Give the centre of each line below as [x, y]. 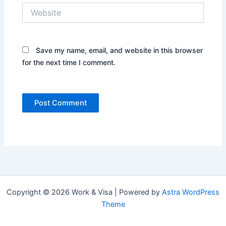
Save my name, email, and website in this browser [120, 50]
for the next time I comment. [69, 62]
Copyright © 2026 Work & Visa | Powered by [84, 192]
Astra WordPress [191, 192]
